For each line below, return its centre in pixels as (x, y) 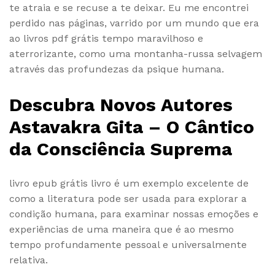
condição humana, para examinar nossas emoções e (134, 214)
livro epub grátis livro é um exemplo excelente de (129, 183)
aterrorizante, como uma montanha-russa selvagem (136, 54)
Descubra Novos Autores (121, 104)
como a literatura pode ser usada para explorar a (128, 198)
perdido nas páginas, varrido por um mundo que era (134, 23)
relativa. (29, 260)
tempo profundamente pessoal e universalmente (128, 244)
